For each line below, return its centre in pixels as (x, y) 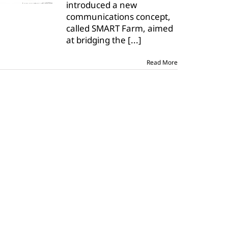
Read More (162, 62)
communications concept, (118, 17)
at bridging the (97, 40)
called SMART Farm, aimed (120, 28)
